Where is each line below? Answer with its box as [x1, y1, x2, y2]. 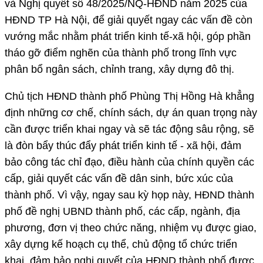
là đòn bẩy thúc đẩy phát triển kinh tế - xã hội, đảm [5, 139, 241, 151]
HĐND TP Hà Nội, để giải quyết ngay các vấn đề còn [5, 14, 252, 26]
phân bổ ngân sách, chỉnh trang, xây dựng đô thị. [5, 63, 234, 75]
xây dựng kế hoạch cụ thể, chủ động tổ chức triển [5, 238, 237, 250]
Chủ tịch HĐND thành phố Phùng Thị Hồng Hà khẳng [5, 90, 254, 102]
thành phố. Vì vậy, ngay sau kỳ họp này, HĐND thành [5, 188, 254, 201]
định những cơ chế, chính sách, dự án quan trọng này [5, 106, 257, 119]
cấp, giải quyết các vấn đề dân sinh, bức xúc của [5, 172, 233, 184]
